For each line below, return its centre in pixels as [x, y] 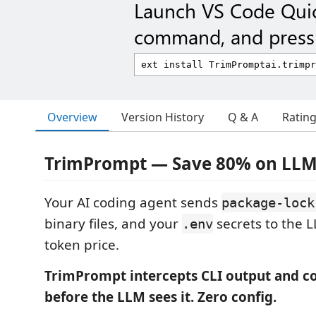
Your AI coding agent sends [133, 202]
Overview [72, 117]
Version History [163, 117]
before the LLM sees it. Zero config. [160, 297]
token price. [82, 245]
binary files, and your [113, 224]
